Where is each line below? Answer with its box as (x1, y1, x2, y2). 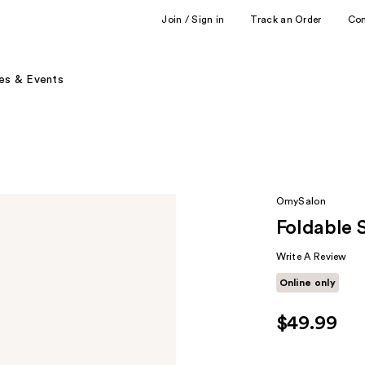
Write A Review (275, 252, 347, 262)
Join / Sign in (161, 14, 225, 24)
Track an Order (250, 14, 322, 24)
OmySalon (275, 196, 326, 206)
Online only (279, 278, 336, 288)
